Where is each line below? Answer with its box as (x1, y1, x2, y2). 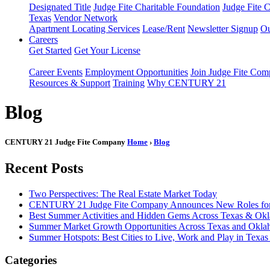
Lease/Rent (142, 24, 185, 34)
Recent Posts (5, 160, 83, 176)
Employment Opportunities (85, 67, 188, 77)
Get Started (29, 45, 72, 55)
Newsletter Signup (187, 24, 258, 34)
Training (113, 78, 145, 88)
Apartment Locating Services (29, 24, 140, 34)
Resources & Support (29, 78, 110, 88)
